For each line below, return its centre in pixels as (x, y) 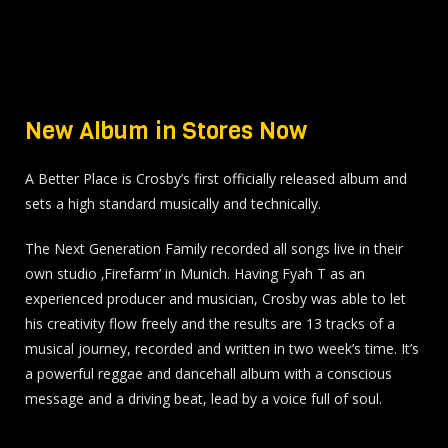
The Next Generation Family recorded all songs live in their (214, 248)
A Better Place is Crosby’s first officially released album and (216, 178)
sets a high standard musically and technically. (173, 203)
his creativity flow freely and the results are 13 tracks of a (210, 323)
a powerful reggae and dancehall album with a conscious (208, 373)
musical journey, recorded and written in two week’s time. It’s (222, 348)
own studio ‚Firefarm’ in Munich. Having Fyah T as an (195, 273)
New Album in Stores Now (166, 131)
